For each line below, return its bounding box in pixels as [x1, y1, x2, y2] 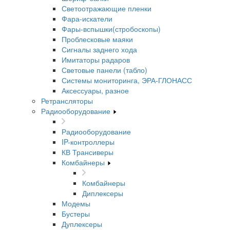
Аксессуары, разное [62, 85, 129, 95]
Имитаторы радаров [62, 54, 130, 65]
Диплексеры [82, 188, 123, 198]
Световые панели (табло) [62, 65, 147, 75]
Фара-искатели [62, 13, 112, 24]
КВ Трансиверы [62, 147, 113, 157]
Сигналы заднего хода [62, 44, 137, 54]
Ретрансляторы [41, 95, 93, 106]
